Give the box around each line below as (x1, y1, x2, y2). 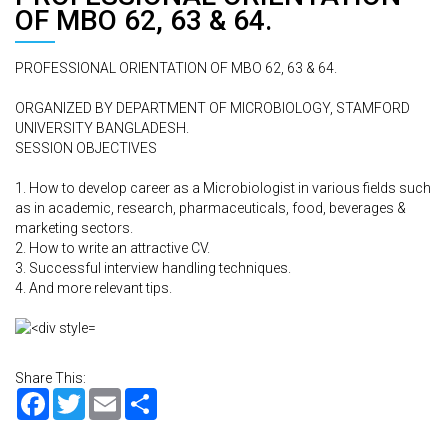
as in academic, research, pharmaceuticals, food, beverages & (15, 200, 406, 216)
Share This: (15, 370, 86, 386)
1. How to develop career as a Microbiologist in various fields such (15, 180, 431, 196)
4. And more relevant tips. (15, 280, 172, 296)
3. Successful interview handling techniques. (15, 260, 291, 276)
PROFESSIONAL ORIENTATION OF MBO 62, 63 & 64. (15, 60, 337, 76)
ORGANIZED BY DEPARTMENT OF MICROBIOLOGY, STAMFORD (15, 100, 410, 116)
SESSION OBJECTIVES (15, 140, 157, 156)
